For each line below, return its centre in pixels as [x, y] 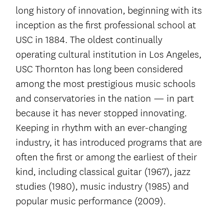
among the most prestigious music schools [106, 84]
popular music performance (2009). [91, 201]
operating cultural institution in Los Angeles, [109, 54]
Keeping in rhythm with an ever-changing [101, 128]
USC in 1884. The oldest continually [89, 40]
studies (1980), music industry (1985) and [102, 186]
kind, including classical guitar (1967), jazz [103, 172]
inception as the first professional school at [106, 25]
